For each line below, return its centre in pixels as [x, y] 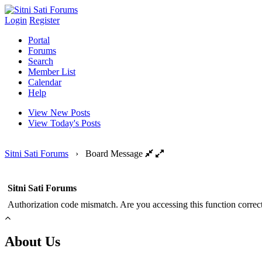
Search [41, 61]
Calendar [45, 82]
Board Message [114, 154]
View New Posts [59, 113]
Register [44, 20]
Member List [52, 72]
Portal [39, 40]
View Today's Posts [64, 123]
